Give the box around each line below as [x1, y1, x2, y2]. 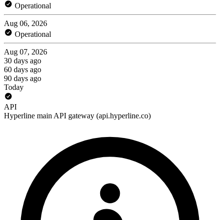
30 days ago [4, 56, 41, 65]
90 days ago [4, 74, 41, 82]
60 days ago [4, 65, 41, 74]
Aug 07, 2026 [4, 47, 47, 56]
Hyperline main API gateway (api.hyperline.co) [4, 111, 151, 120]
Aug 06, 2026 [4, 19, 47, 27]
